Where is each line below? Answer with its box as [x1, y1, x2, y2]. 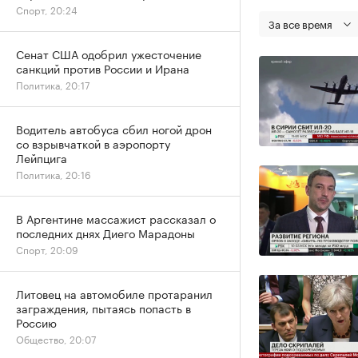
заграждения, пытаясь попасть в [16, 299, 191, 316]
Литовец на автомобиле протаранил [16, 284, 213, 302]
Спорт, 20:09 [16, 241, 78, 257]
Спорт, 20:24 [16, 2, 78, 17]
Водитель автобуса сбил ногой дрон [16, 120, 212, 137]
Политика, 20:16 [16, 166, 91, 181]
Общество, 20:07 [16, 331, 96, 346]
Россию [16, 313, 57, 331]
